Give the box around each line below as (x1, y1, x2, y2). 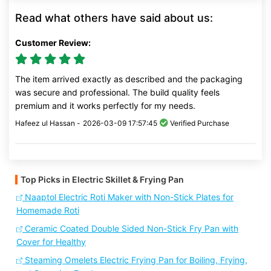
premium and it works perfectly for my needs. (15, 100, 195, 111)
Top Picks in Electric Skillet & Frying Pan (21, 174, 184, 184)
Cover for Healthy (16, 237, 86, 247)
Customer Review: (15, 38, 91, 48)
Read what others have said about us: (15, 11, 213, 24)
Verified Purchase (168, 119, 229, 128)
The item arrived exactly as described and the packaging (15, 74, 243, 84)
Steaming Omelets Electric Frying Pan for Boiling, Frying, (22, 255, 247, 265)
